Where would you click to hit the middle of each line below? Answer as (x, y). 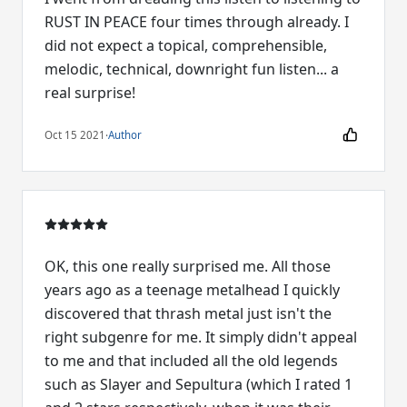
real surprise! (90, 93)
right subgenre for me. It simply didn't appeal (201, 337)
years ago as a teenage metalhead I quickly (192, 289)
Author (125, 134)
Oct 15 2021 (75, 134)
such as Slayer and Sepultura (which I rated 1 (199, 384)
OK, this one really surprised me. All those (188, 266)
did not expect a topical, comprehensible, (186, 46)
